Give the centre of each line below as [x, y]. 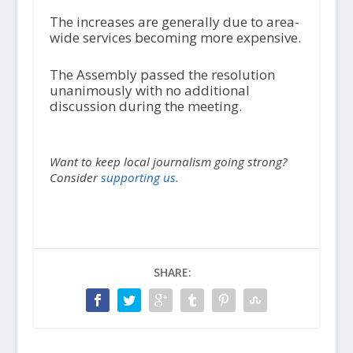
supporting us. [139, 178]
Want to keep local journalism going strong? [168, 162]
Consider [75, 178]
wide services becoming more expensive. [175, 37]
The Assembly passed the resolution [162, 75]
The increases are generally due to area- [174, 21]
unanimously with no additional [149, 91]
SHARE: [172, 273]
